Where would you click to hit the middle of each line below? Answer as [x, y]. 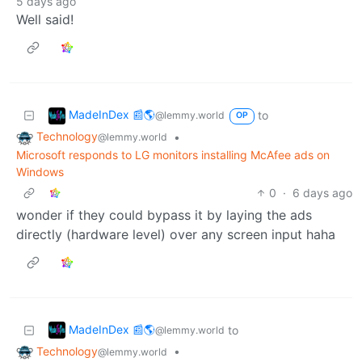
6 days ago [322, 192]
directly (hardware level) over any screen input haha [176, 234]
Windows [40, 171]
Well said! [45, 19]
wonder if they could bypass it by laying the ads [164, 215]
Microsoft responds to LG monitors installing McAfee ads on [173, 154]
